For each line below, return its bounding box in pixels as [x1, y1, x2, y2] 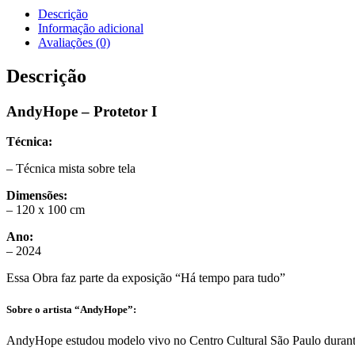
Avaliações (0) [38, 35, 110, 49]
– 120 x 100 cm [6, 203, 85, 217]
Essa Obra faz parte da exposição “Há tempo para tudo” [6, 271, 285, 285]
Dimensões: [6, 189, 67, 203]
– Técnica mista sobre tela [6, 162, 136, 176]
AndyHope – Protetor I [6, 102, 157, 120]
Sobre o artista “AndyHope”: [6, 303, 136, 315]
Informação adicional [38, 21, 143, 35]
